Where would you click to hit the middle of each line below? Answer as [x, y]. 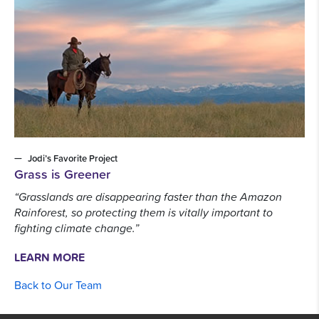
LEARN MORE [49, 257]
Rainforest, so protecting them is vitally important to [143, 213]
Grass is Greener [62, 174]
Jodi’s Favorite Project [73, 159]
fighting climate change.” [77, 228]
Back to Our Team [58, 285]
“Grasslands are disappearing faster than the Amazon [148, 197]
